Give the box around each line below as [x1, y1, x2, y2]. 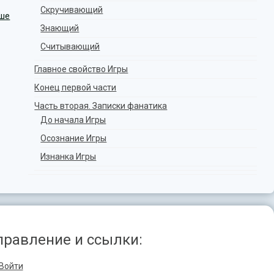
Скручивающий [40, 5, 103, 15]
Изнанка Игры [40, 152, 97, 161]
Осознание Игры [40, 133, 107, 143]
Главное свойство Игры [34, 64, 128, 74]
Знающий [40, 23, 80, 33]
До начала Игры [40, 115, 106, 125]
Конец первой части [34, 83, 117, 92]
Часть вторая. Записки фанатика [34, 101, 168, 111]
